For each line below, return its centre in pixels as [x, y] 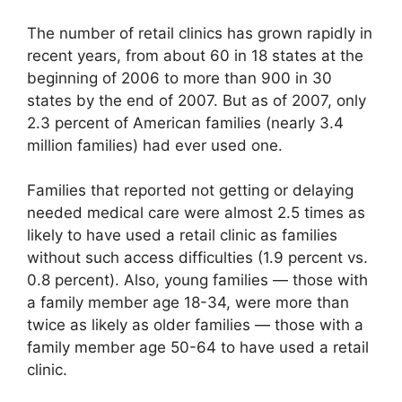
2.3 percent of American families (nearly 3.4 [185, 122]
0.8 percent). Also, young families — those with [197, 280]
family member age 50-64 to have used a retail [198, 348]
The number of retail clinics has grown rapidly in [200, 33]
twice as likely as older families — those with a [195, 325]
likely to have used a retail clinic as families [182, 236]
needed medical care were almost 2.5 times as [196, 213]
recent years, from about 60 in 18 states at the [195, 55]
